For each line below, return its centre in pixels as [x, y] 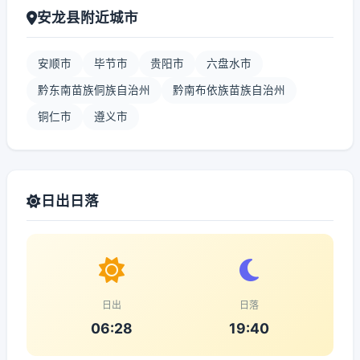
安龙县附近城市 [88, 17]
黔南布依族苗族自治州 [229, 90]
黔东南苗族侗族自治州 [94, 90]
